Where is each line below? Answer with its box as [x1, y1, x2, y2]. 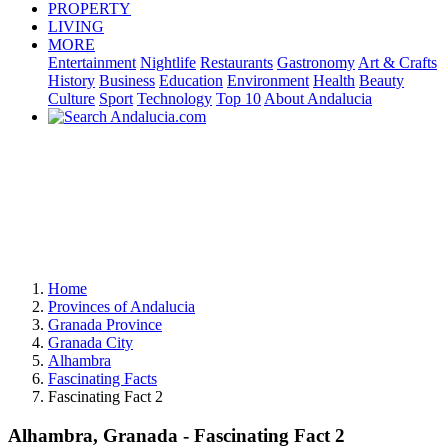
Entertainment [48, 54, 136, 71]
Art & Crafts [358, 54, 437, 71]
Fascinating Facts [48, 370, 157, 387]
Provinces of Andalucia [48, 298, 195, 315]
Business [99, 72, 155, 89]
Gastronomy [277, 54, 355, 71]
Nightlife [140, 54, 196, 71]
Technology [137, 90, 212, 107]
